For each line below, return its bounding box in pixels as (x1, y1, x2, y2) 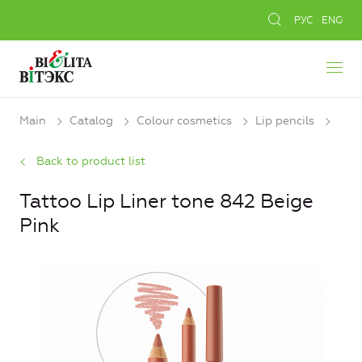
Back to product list (36, 154, 145, 169)
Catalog (69, 114, 113, 128)
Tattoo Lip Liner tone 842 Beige (19, 190, 314, 213)
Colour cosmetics (137, 114, 232, 128)
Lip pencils (255, 114, 314, 128)
